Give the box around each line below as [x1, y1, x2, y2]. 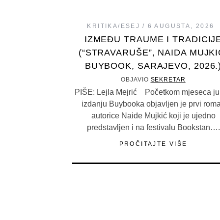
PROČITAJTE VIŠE [119, 140, 188, 147]
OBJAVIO [121, 76, 151, 83]
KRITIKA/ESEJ [87, 22, 140, 29]
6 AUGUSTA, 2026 [147, 22, 215, 29]
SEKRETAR [150, 76, 186, 83]
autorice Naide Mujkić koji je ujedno [91, 111, 216, 120]
